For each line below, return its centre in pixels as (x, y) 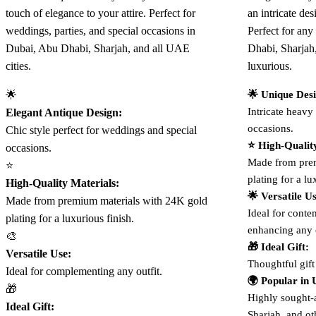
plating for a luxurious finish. (70, 218)
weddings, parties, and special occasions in (101, 30)
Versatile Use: (38, 253)
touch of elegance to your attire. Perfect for (101, 13)
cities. (18, 66)
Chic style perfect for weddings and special (101, 130)
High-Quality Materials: (62, 183)
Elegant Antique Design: (64, 112)
